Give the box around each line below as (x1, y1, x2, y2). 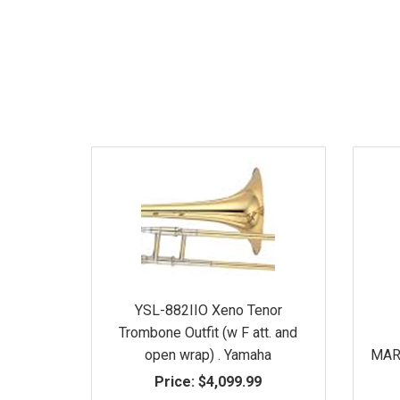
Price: (154, 372, 196, 390)
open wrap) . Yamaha (145, 346, 272, 363)
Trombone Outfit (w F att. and (119, 323, 298, 341)
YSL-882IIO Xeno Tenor (134, 301, 282, 319)
